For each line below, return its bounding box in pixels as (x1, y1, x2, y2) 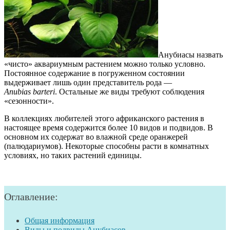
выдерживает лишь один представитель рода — (4, 78, 172, 87)
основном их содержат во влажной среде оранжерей (4, 132, 188, 141)
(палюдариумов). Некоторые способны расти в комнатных (4, 141, 209, 150)
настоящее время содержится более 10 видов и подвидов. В (4, 123, 213, 132)
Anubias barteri (4, 87, 55, 96)
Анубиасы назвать (158, 50, 223, 59)
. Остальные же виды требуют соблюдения (55, 87, 204, 96)
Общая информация (25, 216, 94, 225)
